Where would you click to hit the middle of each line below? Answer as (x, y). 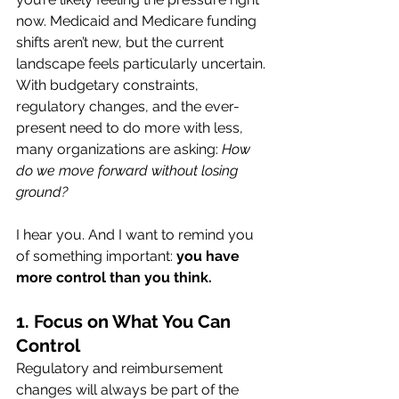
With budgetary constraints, (109, 85)
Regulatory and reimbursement (121, 368)
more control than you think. (114, 277)
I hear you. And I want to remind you (137, 235)
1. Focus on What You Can (126, 322)
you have (210, 256)
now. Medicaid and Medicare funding (138, 21)
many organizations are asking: (119, 149)
